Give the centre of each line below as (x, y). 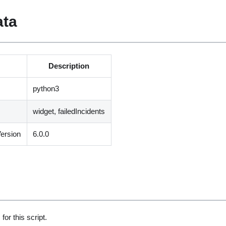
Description (69, 66)
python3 (46, 89)
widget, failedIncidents (69, 111)
